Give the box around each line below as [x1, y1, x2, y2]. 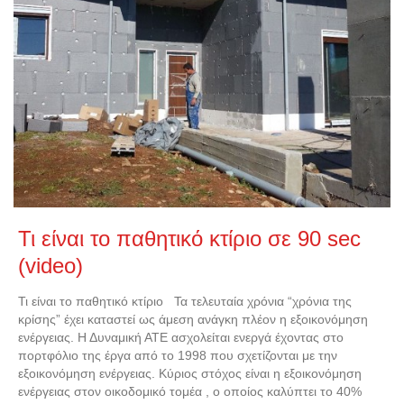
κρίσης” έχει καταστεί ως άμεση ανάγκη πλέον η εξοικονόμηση [18, 312, 368, 327]
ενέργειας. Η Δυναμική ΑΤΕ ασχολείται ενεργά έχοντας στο [18, 330, 344, 345]
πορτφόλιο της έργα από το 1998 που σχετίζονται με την [18, 348, 337, 363]
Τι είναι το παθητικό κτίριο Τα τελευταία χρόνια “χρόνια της [18, 294, 352, 309]
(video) [18, 254, 83, 279]
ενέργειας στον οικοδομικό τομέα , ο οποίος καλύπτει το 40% [18, 384, 362, 399]
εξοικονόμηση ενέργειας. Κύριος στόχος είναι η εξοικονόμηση [18, 366, 362, 381]
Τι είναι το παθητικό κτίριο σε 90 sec [18, 227, 361, 252]
